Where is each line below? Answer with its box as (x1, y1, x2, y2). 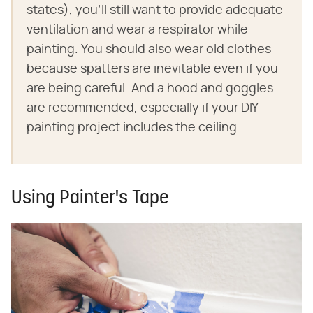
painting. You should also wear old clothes (27, 43, 271, 56)
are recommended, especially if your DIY (27, 101, 258, 115)
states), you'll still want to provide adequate (27, 3, 283, 17)
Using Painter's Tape (11, 189, 168, 208)
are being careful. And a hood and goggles (27, 82, 273, 95)
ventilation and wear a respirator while (27, 23, 248, 36)
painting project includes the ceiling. (27, 121, 240, 134)
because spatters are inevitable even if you (27, 62, 278, 75)
